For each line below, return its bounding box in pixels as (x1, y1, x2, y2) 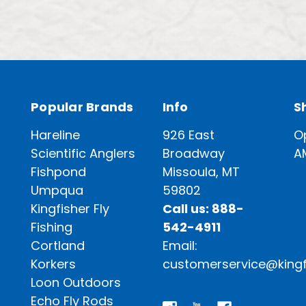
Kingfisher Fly (31, 199, 109, 217)
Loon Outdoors (31, 273, 121, 291)
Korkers (31, 255, 76, 273)
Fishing (31, 218, 72, 236)
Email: (162, 236, 197, 254)
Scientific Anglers (31, 144, 135, 162)
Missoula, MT (162, 163, 240, 180)
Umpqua (31, 181, 83, 199)
